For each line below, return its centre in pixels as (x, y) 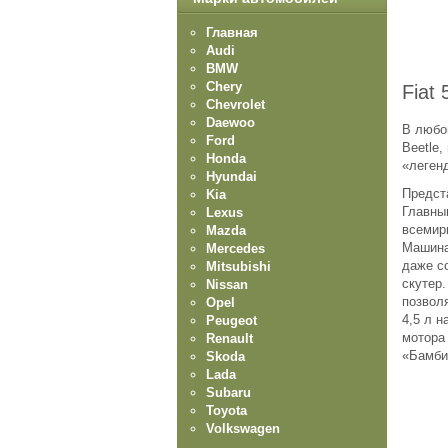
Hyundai (231, 176)
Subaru (228, 392)
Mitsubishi (238, 266)
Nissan (227, 284)
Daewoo (230, 122)
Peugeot (231, 320)
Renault (229, 338)
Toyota (226, 410)
